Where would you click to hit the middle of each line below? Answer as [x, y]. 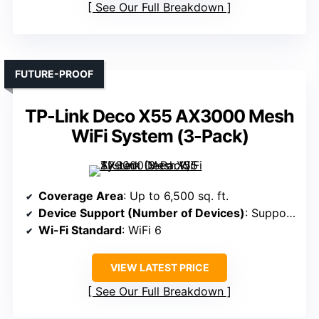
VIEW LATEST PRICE [159, 268]
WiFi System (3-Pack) [159, 136]
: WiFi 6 [142, 230]
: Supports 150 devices [266, 213]
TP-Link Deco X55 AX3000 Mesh [159, 116]
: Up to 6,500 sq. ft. [176, 196]
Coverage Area [81, 196]
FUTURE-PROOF [54, 74]
